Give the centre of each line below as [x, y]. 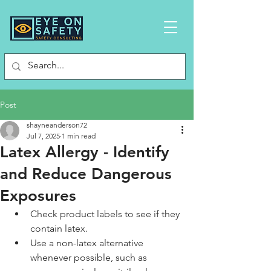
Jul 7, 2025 [43, 136]
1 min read [79, 136]
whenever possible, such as [90, 257]
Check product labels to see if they [106, 214]
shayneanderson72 [57, 125]
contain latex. [59, 228]
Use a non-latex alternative [88, 243]
